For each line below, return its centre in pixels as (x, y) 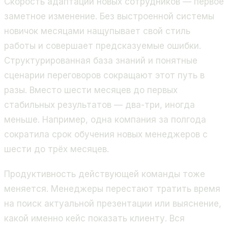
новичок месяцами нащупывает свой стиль (97, 31)
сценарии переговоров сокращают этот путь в (104, 76)
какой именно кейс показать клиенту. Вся (94, 218)
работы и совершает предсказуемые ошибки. (103, 46)
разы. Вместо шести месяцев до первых (91, 90)
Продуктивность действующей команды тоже (105, 174)
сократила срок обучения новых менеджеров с (106, 135)
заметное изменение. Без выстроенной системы (109, 17)
